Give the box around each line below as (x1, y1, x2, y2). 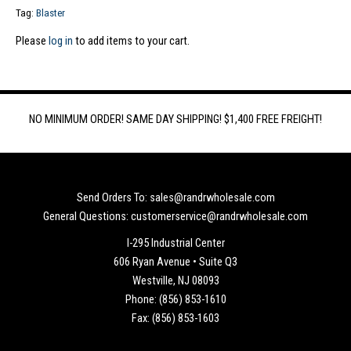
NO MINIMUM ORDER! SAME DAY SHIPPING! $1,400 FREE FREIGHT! (29, 111, 322, 126)
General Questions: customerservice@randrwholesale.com (43, 208, 308, 223)
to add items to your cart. (73, 33, 190, 48)
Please (16, 33, 49, 48)
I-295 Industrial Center (126, 235, 225, 250)
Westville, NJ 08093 (132, 273, 219, 288)
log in (49, 33, 73, 48)
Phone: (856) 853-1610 (125, 291, 226, 306)
